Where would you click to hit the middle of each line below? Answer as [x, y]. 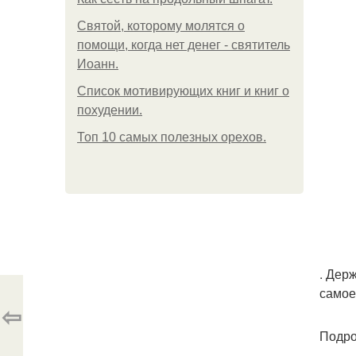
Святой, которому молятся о [161, 26]
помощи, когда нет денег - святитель [184, 45]
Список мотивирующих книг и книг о [183, 91]
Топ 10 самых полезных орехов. [172, 137]
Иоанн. [98, 64]
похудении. [110, 110]
